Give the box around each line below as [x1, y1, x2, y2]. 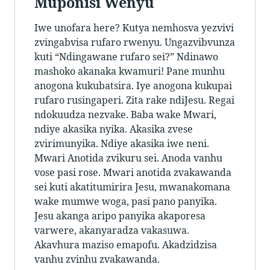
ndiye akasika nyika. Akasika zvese [34, 122, 193, 136]
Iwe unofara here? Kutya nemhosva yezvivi [34, 21, 234, 35]
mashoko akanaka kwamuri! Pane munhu [34, 64, 225, 78]
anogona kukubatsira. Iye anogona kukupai [34, 79, 232, 93]
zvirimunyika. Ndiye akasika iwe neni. [34, 137, 209, 151]
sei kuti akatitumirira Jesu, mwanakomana [34, 180, 230, 194]
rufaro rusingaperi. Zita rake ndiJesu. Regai [34, 93, 234, 107]
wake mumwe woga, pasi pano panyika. [34, 195, 217, 209]
